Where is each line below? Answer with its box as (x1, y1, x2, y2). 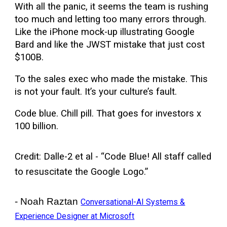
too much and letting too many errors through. (15, 14, 207, 25)
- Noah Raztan (15, 196, 81, 207)
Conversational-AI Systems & (81, 197, 185, 207)
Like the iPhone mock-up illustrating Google (15, 26, 195, 37)
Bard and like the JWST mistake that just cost (15, 39, 205, 50)
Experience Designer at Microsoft (15, 211, 135, 221)
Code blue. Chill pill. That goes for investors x (15, 108, 202, 119)
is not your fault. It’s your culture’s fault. (15, 86, 177, 97)
